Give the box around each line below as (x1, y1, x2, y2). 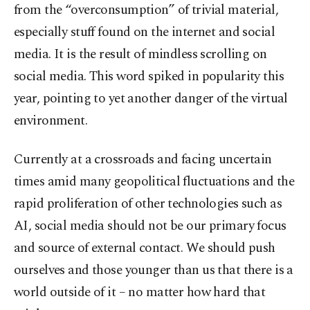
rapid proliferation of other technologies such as (14, 194, 282, 215)
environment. (14, 111, 88, 131)
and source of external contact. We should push (14, 238, 275, 259)
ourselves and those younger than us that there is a (14, 260, 293, 281)
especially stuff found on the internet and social (14, 22, 275, 43)
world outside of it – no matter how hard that (14, 282, 266, 303)
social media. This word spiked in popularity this (14, 66, 284, 87)
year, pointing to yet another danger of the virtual (14, 89, 288, 109)
